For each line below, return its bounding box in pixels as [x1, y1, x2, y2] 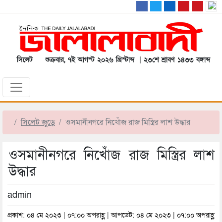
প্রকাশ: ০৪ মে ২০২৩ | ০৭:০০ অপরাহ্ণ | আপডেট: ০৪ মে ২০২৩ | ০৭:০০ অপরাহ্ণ [7, 211, 215, 221]
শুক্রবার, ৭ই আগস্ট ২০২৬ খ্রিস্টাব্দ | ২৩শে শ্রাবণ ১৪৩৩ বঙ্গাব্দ [40, 55, 210, 65]
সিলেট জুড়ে [21, 117, 55, 128]
